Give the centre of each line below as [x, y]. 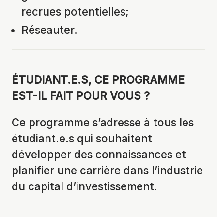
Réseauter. [49, 30]
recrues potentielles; [75, 12]
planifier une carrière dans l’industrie [107, 170]
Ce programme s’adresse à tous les [103, 123]
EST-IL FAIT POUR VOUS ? [81, 95]
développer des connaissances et [99, 155]
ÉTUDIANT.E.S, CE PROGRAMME [98, 79]
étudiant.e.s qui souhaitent [82, 139]
